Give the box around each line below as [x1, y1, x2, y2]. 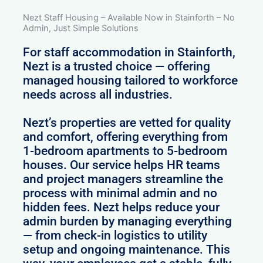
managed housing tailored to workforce [23, 73, 238, 88]
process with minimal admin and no [23, 186, 218, 201]
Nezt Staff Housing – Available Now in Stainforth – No [23, 12, 235, 23]
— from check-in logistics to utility [23, 228, 208, 243]
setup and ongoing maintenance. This [23, 242, 231, 257]
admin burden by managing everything [23, 214, 232, 229]
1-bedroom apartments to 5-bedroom [23, 144, 228, 159]
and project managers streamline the [23, 172, 224, 187]
